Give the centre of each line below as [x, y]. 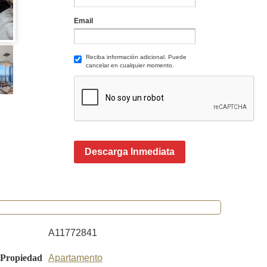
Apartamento [75, 258]
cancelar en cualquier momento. [130, 65]
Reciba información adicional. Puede [136, 57]
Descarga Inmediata [129, 152]
